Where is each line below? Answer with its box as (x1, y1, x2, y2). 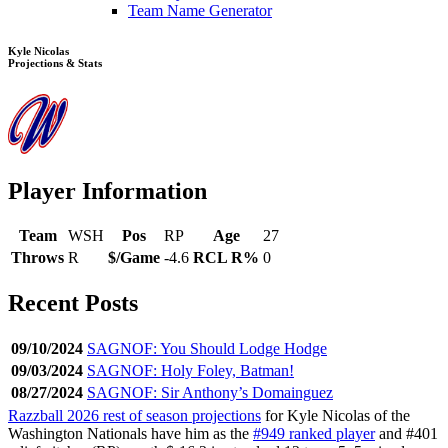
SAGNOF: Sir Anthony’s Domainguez (87, 384, 333, 402)
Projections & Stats (8, 56, 102, 69)
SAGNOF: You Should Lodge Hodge (87, 340, 327, 358)
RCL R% (193, 249, 259, 267)
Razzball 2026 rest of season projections (8, 407, 261, 425)
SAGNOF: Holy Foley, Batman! (87, 362, 294, 380)
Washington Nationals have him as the (8, 425, 253, 443)
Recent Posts (8, 290, 138, 317)
